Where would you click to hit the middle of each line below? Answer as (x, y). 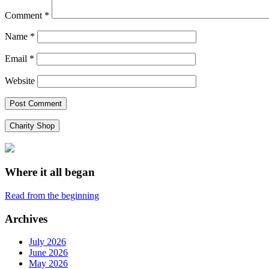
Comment (25, 15)
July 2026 (47, 242)
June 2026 (48, 253)
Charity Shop (32, 125)
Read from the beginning (52, 195)
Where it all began (50, 172)
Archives (26, 219)
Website (20, 80)
